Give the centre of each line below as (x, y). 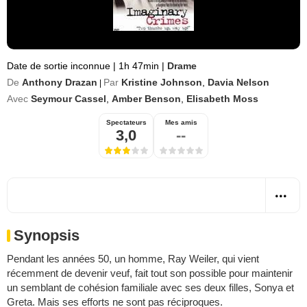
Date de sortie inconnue (60, 66)
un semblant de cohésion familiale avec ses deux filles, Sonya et (150, 287)
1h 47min (139, 66)
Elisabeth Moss (222, 99)
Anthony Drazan (60, 82)
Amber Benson (146, 99)
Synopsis (47, 235)
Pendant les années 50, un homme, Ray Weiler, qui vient (133, 259)
